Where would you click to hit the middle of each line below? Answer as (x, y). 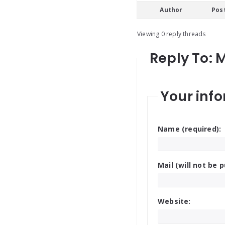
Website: (174, 201)
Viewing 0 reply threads (172, 34)
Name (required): (190, 129)
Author (171, 10)
